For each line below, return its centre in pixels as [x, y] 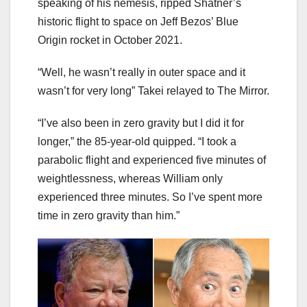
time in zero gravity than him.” [109, 215]
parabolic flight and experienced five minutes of [152, 160]
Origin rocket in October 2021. [110, 40]
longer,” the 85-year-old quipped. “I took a [137, 141]
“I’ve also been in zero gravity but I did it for [141, 123]
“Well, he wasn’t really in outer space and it [142, 72]
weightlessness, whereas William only [130, 178]
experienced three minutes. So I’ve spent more [150, 197]
